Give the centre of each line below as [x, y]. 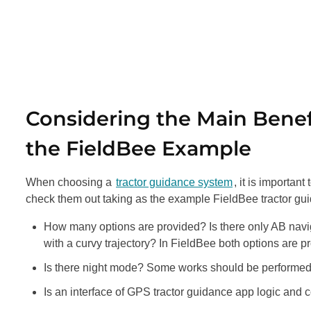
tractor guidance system [174, 182]
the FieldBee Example [138, 148]
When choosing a [70, 182]
